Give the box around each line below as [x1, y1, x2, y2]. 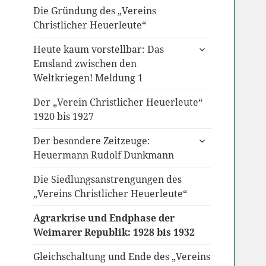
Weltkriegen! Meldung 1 [33, 71, 143, 85]
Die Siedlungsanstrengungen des [33, 173, 182, 186]
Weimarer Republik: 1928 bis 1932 [33, 226, 195, 239]
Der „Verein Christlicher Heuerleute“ [33, 96, 202, 109]
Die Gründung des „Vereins [33, 4, 156, 18]
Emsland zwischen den [33, 57, 137, 71]
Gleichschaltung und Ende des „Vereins [33, 250, 210, 264]
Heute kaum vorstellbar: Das [33, 43, 164, 56]
